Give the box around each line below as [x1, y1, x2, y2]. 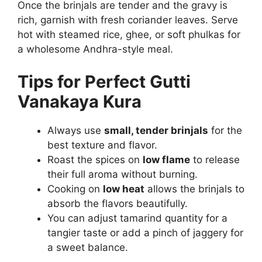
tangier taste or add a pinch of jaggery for [47, 226, 243, 239]
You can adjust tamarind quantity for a [47, 212, 227, 224]
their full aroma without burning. [47, 168, 198, 180]
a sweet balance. [47, 241, 128, 253]
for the [208, 124, 242, 136]
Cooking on [47, 182, 103, 195]
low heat [103, 182, 144, 195]
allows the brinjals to [144, 182, 244, 195]
